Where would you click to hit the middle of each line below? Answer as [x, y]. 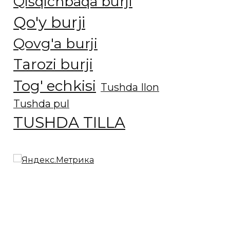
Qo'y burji [49, 22]
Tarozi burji [53, 64]
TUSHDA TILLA [69, 122]
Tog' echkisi [55, 86]
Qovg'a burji [55, 43]
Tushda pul [41, 104]
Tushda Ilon [130, 87]
